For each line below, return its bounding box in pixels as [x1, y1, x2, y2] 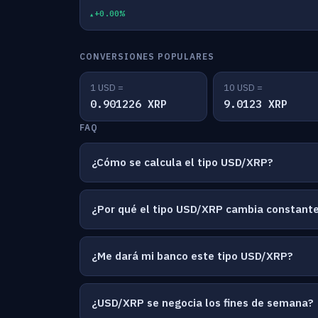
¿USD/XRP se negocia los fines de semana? [92, 296, 314, 309]
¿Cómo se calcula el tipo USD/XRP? [92, 155, 273, 169]
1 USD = [90, 82, 124, 94]
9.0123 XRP [224, 97, 287, 111]
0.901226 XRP [90, 97, 167, 111]
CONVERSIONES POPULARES [79, 51, 214, 62]
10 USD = [224, 82, 263, 94]
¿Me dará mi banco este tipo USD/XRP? [92, 249, 293, 263]
